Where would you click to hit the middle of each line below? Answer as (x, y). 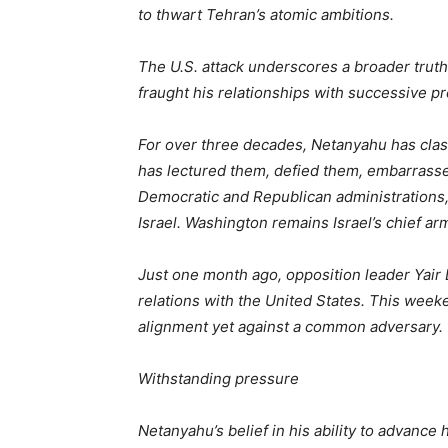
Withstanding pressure (218, 379)
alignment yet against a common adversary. (290, 327)
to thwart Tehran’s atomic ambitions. (266, 15)
